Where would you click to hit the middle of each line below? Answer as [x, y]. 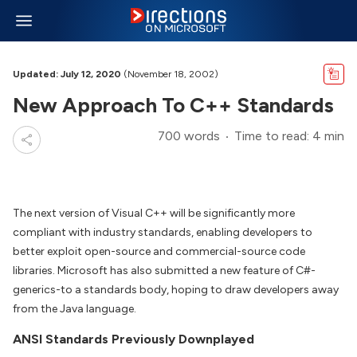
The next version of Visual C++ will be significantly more [154, 213]
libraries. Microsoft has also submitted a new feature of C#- [164, 271]
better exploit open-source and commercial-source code [159, 251]
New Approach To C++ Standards [173, 105]
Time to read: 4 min [289, 136]
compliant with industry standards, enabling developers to [163, 232]
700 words [189, 136]
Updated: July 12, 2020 [67, 74]
